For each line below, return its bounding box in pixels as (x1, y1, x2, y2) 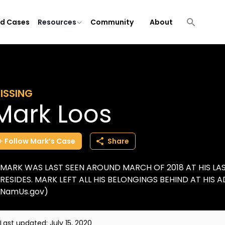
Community (90, 17, 134, 27)
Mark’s (30, 136, 55, 146)
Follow (5, 136, 29, 146)
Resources (38, 17, 76, 27)
